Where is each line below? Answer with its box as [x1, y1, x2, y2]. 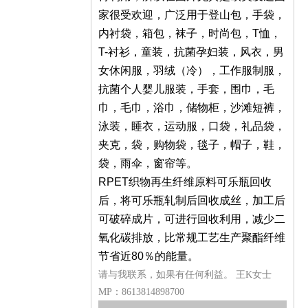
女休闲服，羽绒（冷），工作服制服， [98, 65, 285, 76]
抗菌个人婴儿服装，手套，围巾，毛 [98, 83, 274, 95]
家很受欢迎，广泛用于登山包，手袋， [98, 9, 285, 21]
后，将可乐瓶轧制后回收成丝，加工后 [98, 195, 285, 206]
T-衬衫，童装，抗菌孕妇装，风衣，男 [98, 46, 284, 58]
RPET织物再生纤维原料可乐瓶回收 [98, 176, 272, 188]
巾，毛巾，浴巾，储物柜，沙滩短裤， [98, 102, 285, 113]
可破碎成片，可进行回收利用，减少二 [98, 213, 285, 225]
